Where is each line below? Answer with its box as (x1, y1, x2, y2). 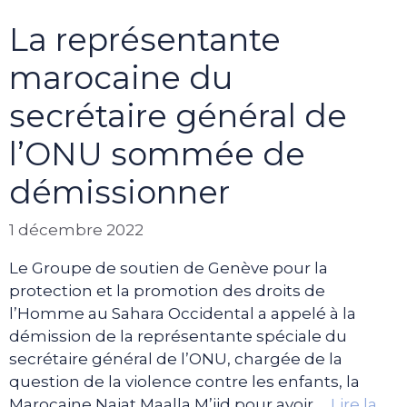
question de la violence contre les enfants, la (9, 372, 360, 392)
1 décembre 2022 (9, 221, 144, 240)
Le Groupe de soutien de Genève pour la (9, 259, 328, 278)
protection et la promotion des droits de (9, 282, 325, 301)
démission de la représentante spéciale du (9, 327, 347, 346)
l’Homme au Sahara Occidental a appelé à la (9, 304, 356, 323)
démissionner (9, 172, 230, 212)
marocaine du (9, 57, 233, 97)
